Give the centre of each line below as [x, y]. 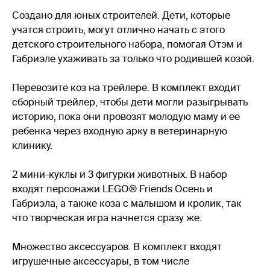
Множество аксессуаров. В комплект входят [117, 246]
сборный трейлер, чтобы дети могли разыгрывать [130, 102]
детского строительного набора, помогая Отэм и [127, 44]
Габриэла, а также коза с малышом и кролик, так [127, 203]
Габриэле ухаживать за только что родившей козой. [133, 58]
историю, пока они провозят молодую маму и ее [126, 116]
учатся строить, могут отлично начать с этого [118, 30]
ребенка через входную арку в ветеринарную [120, 131]
